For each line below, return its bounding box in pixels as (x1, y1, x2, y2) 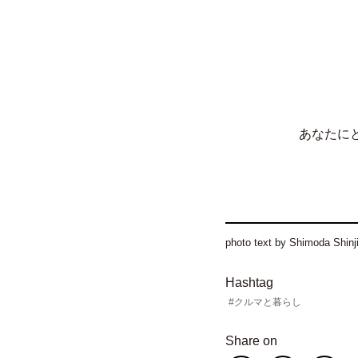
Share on (225, 333, 277, 348)
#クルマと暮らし (229, 296, 301, 308)
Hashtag (225, 276, 273, 290)
